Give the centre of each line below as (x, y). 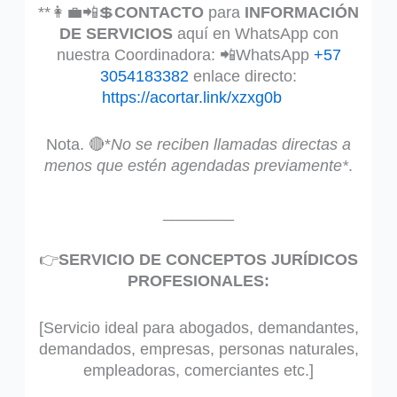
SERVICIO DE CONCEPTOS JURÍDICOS (208, 259)
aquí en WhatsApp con (255, 34)
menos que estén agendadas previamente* (196, 166)
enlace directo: (243, 77)
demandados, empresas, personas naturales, (198, 349)
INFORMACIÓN (300, 13)
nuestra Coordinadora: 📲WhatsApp (185, 55)
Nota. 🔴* (78, 145)
